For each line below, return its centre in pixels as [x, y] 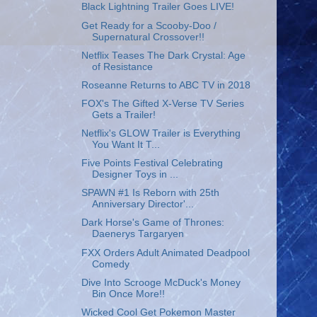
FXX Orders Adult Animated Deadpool [165, 253]
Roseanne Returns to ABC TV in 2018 [166, 85]
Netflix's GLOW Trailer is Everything [161, 133]
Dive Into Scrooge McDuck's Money [161, 282]
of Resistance [122, 67]
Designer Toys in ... [135, 175]
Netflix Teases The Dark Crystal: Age [163, 55]
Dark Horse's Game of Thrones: [152, 223]
